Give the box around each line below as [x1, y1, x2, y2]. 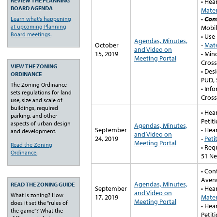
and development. [11, 127, 56, 135]
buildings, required [11, 104, 58, 111]
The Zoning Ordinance [11, 80, 67, 88]
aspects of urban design [11, 119, 71, 127]
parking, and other [11, 111, 57, 119]
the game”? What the [11, 206, 63, 214]
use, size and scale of [11, 96, 62, 104]
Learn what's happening [11, 15, 71, 22]
